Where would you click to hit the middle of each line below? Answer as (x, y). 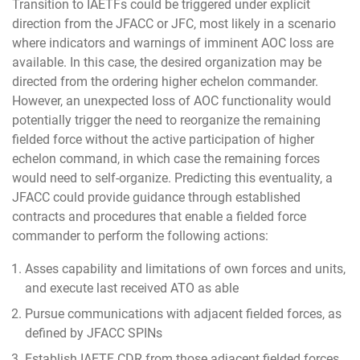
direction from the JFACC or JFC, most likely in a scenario (174, 24)
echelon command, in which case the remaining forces (166, 159)
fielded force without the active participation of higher (163, 140)
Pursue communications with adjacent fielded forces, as (184, 313)
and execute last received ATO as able (132, 288)
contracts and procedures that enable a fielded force (159, 217)
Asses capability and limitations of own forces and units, (186, 268)
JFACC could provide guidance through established (156, 198)
